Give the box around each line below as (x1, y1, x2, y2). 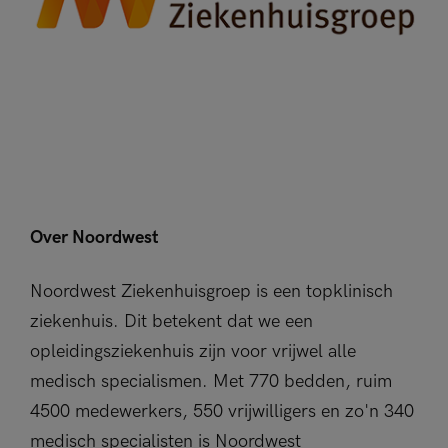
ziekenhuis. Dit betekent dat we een (30, 311, 313, 332)
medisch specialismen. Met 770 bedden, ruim (30, 371, 392, 392)
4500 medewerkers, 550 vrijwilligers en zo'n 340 (30, 401, 414, 422)
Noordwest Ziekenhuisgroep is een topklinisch (30, 281, 393, 302)
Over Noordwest (30, 227, 159, 248)
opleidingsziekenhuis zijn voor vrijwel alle (30, 341, 356, 362)
